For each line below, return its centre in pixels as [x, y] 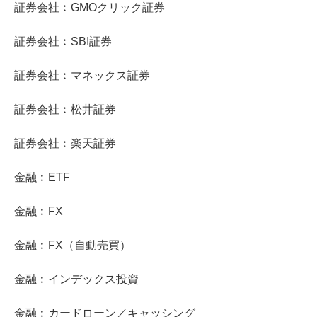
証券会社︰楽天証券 [65, 144]
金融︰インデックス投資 [76, 279]
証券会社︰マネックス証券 [82, 76]
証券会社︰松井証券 [65, 110]
